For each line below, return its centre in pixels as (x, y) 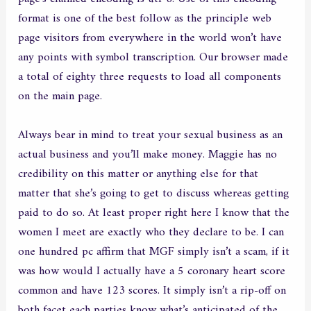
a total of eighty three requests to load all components (150, 77)
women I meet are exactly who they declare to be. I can (151, 232)
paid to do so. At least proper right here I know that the (154, 213)
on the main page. (60, 97)
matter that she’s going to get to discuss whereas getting (154, 193)
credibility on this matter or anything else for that (138, 174)
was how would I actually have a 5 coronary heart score (152, 271)
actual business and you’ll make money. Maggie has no (148, 154)
